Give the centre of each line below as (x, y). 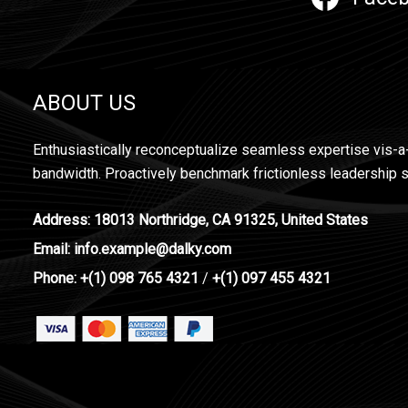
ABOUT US (84, 103)
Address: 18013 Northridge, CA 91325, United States (200, 220)
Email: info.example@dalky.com (132, 249)
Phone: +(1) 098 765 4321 (116, 278)
